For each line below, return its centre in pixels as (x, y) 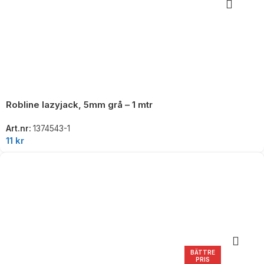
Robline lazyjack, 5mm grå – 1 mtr (79, 105)
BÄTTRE (203, 252)
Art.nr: (19, 129)
